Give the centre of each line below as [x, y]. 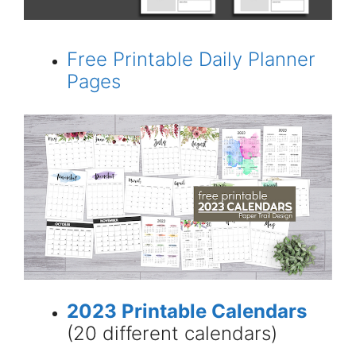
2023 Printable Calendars [187, 311]
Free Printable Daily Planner [191, 60]
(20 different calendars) [172, 334]
